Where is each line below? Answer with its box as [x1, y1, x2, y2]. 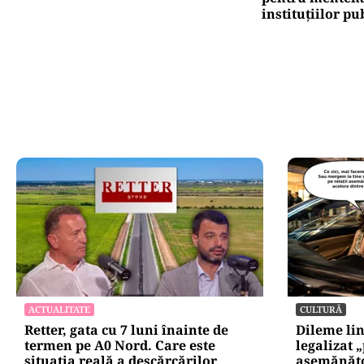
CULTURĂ [299, 303, 342, 316]
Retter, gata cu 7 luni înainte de [24, 321, 228, 340]
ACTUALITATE [28, 303, 90, 316]
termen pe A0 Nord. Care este [24, 336, 215, 355]
